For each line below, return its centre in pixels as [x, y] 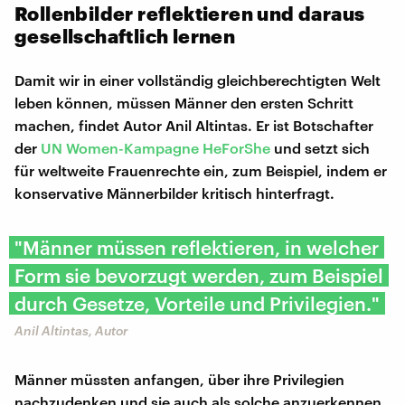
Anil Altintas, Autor [71, 330]
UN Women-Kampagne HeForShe [155, 147]
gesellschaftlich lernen [125, 35]
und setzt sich [320, 147]
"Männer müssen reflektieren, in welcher [197, 247]
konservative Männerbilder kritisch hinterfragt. [174, 193]
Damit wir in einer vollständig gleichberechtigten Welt [198, 80]
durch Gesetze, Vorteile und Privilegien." [197, 303]
